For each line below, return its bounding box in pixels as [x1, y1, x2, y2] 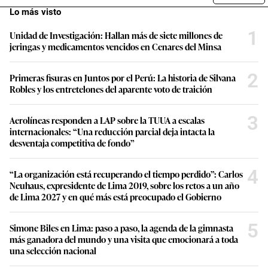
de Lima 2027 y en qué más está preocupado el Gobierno [10, 190, 221, 203]
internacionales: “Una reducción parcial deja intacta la [10, 125, 215, 138]
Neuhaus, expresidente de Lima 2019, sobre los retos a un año [10, 179, 239, 192]
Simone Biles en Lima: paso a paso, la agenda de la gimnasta [10, 221, 233, 234]
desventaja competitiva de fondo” [10, 136, 135, 150]
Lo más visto [10, 7, 61, 18]
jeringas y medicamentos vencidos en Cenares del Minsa [10, 40, 221, 53]
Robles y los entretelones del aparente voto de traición [10, 83, 212, 96]
